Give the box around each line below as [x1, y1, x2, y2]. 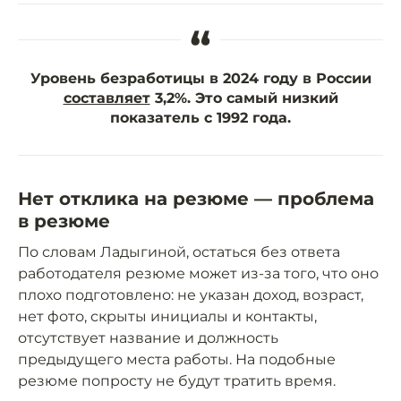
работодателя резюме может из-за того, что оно [18, 265, 379, 283]
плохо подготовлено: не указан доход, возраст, [18, 286, 363, 304]
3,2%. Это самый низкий [149, 90, 338, 107]
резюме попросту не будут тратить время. [18, 372, 336, 390]
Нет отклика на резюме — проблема [18, 188, 374, 210]
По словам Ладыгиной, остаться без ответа [18, 243, 340, 261]
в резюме [18, 210, 110, 233]
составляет [63, 90, 150, 107]
